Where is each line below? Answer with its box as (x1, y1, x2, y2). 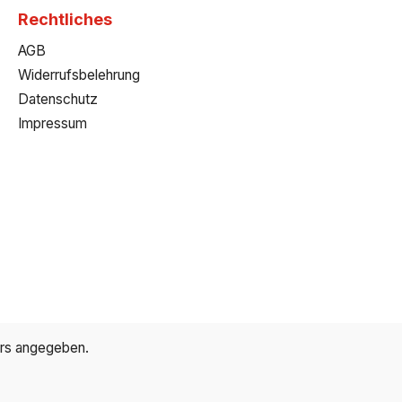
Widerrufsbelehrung (18, 66, 140, 84)
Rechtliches (18, 10, 112, 30)
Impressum (18, 115, 87, 133)
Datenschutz (18, 91, 98, 109)
